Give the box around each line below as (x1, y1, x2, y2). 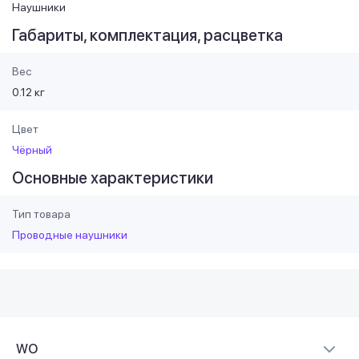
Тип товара (12, 207, 71, 220)
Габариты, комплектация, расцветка (12, 25, 283, 45)
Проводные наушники (12, 228, 127, 241)
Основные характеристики (12, 167, 213, 188)
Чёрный (12, 143, 52, 156)
